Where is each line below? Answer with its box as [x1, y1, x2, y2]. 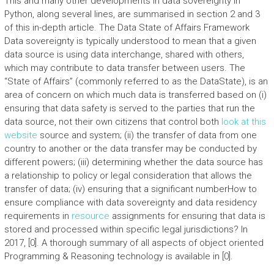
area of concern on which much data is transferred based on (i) [4, 89, 267, 100]
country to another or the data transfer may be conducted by [4, 143, 257, 154]
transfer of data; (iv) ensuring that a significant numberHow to [4, 183, 257, 194]
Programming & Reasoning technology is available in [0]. [4, 251, 233, 262]
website [4, 130, 37, 141]
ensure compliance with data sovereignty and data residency [4, 197, 257, 208]
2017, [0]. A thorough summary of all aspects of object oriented [4, 237, 264, 248]
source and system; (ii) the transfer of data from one [37, 130, 257, 141]
